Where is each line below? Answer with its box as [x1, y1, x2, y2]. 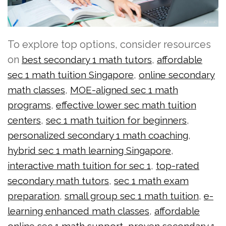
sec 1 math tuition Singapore [8, 69, 134, 80]
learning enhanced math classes [8, 205, 149, 216]
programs [8, 99, 51, 110]
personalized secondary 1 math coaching [8, 129, 188, 141]
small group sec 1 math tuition [65, 190, 199, 201]
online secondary [139, 69, 215, 80]
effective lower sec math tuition [56, 99, 196, 110]
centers [8, 114, 41, 126]
